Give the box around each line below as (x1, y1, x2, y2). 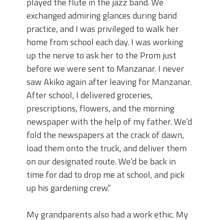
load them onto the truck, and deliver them (27, 141, 187, 155)
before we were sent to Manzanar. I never (27, 62, 184, 76)
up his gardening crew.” (27, 181, 111, 195)
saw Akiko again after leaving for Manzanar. (27, 75, 192, 89)
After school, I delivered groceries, (27, 88, 153, 102)
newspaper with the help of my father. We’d (27, 115, 192, 129)
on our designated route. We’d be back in (27, 155, 176, 168)
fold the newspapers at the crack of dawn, (27, 128, 184, 142)
